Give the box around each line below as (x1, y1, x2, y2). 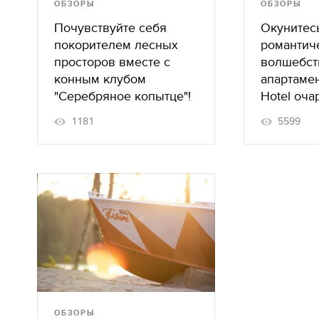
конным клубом (54, 72, 146, 88)
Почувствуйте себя (54, 21, 167, 36)
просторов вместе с (54, 55, 170, 70)
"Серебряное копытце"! (54, 89, 191, 105)
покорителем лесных (54, 38, 178, 53)
